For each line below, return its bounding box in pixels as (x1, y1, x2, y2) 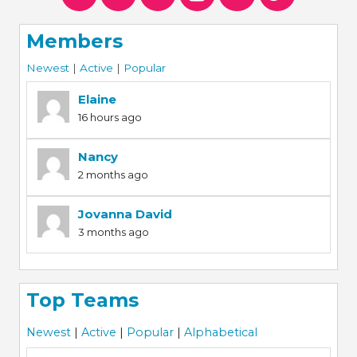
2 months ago (77, 167, 148, 181)
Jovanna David (77, 206, 172, 222)
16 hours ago (77, 110, 142, 124)
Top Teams (25, 288, 139, 312)
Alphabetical (183, 325, 257, 340)
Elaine (77, 91, 116, 107)
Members (25, 29, 123, 53)
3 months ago (77, 225, 149, 238)
